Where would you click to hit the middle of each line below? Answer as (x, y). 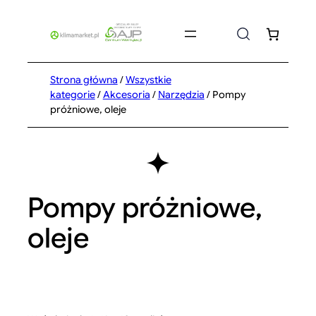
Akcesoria (126, 95)
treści (20, 47)
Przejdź (24, 13)
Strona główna (84, 80)
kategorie (72, 95)
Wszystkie (148, 80)
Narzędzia (181, 95)
